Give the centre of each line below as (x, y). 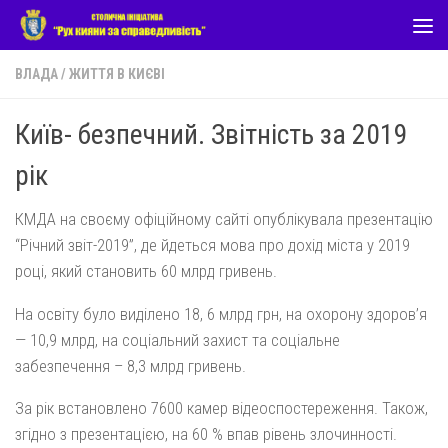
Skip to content (80, 28)
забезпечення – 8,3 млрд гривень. (130, 365)
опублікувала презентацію (343, 219)
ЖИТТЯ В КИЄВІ (117, 74)
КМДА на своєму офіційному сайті (134, 219)
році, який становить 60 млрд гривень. (146, 271)
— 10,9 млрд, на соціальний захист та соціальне (177, 339)
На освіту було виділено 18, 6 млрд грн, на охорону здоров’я (221, 313)
